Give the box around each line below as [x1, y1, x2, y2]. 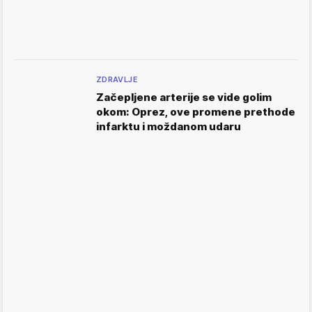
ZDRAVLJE [96, 74, 138, 84]
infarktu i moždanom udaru [96, 119, 241, 133]
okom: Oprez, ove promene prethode [96, 104, 295, 118]
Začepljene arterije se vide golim [96, 90, 272, 104]
